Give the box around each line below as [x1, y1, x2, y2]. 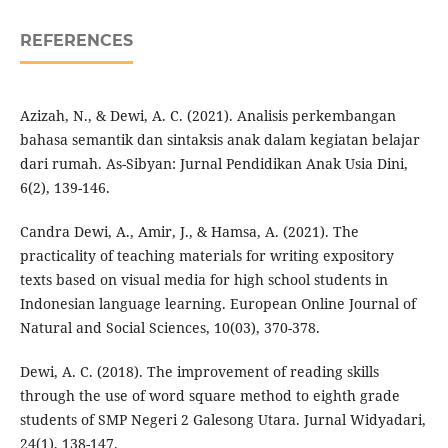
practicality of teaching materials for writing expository [19, 246, 394, 266]
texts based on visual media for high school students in [19, 270, 388, 290]
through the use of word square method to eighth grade [19, 386, 400, 406]
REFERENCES [19, 31, 133, 51]
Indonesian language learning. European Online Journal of [19, 294, 416, 314]
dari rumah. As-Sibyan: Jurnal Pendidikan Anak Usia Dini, [19, 154, 408, 174]
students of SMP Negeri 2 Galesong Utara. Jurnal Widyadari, [19, 410, 426, 430]
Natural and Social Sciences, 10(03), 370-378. [19, 318, 320, 338]
